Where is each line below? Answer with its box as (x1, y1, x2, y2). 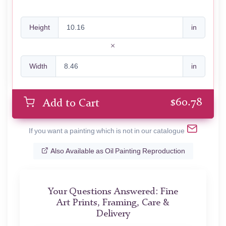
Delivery (96, 209, 130, 219)
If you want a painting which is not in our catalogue (28, 126, 185, 135)
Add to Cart (43, 98, 99, 109)
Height (29, 23, 50, 32)
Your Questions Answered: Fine (48, 187, 178, 197)
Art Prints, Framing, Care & (56, 198, 169, 208)
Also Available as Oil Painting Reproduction (50, 146, 185, 155)
